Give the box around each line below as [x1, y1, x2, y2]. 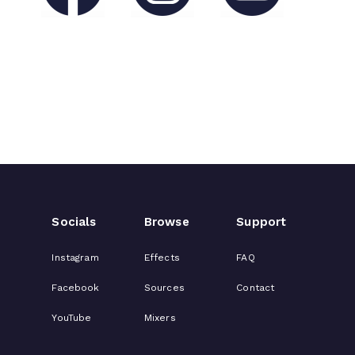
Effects [143, 252, 180, 263]
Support [236, 215, 287, 229]
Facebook [52, 282, 100, 293]
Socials [52, 215, 97, 229]
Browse [143, 215, 189, 229]
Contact [236, 282, 275, 293]
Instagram [52, 252, 99, 263]
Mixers [143, 312, 176, 323]
